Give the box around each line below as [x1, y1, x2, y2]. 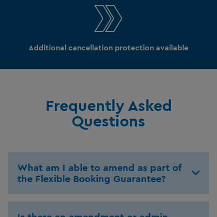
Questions [72, 110, 145, 131]
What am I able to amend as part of [17, 161, 182, 173]
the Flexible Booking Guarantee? [17, 172, 166, 185]
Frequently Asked [45, 95, 172, 115]
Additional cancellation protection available [28, 42, 188, 52]
